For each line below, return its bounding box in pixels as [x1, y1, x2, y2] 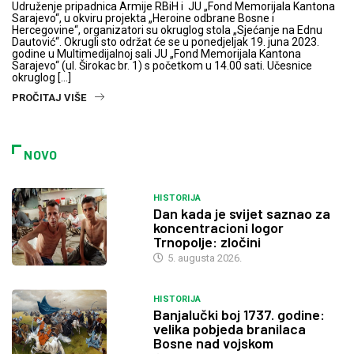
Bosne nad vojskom [153, 333, 273, 352]
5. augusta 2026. [164, 251, 242, 264]
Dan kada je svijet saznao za [153, 204, 330, 222]
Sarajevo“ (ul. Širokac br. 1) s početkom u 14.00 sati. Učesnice [12, 59, 312, 73]
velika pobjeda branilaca [153, 319, 306, 337]
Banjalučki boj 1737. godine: [153, 305, 325, 323]
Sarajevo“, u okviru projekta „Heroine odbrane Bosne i [12, 12, 274, 25]
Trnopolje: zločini [153, 232, 261, 250]
